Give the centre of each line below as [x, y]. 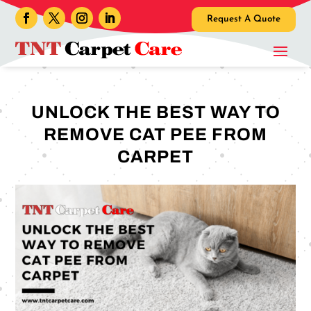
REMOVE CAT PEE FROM [155, 134]
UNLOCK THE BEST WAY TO [155, 112]
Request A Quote [243, 19]
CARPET [155, 157]
